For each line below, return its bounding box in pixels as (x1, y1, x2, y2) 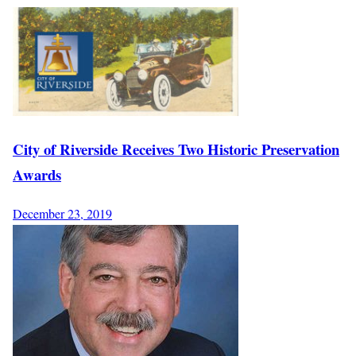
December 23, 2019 (13, 205, 112, 222)
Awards (13, 164, 61, 186)
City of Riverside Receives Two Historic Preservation (13, 138, 339, 161)
